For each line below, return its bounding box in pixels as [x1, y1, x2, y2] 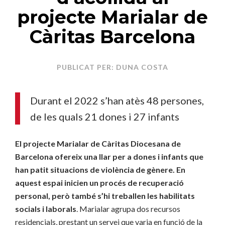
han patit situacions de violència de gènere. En [15, 165, 185, 174]
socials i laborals [15, 204, 76, 213]
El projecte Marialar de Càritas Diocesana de [15, 139, 181, 148]
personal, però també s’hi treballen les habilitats [15, 191, 195, 200]
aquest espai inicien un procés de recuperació [15, 178, 184, 187]
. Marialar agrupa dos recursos [76, 204, 180, 213]
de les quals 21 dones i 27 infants [30, 110, 179, 123]
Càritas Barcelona [30, 26, 195, 48]
